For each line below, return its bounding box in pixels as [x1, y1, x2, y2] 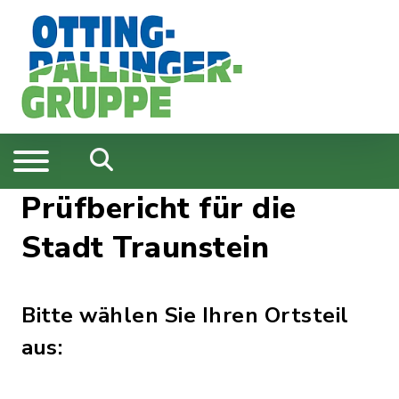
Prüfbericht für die [21, 188, 297, 229]
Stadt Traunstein [21, 227, 269, 268]
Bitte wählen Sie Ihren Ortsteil [21, 301, 349, 330]
